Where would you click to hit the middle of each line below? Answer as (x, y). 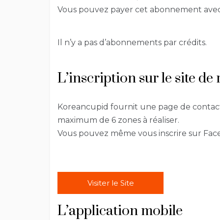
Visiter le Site (110, 183)
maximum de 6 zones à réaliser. (118, 120)
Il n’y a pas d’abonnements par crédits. (132, 43)
